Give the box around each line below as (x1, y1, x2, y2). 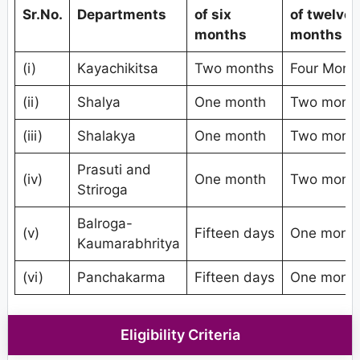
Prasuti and (76, 161, 151, 178)
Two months (194, 59, 274, 76)
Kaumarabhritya (76, 235, 180, 252)
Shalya (76, 93, 121, 110)
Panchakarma (76, 268, 166, 285)
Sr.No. (22, 6, 63, 22)
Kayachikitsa (76, 59, 158, 76)
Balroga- (76, 215, 133, 231)
